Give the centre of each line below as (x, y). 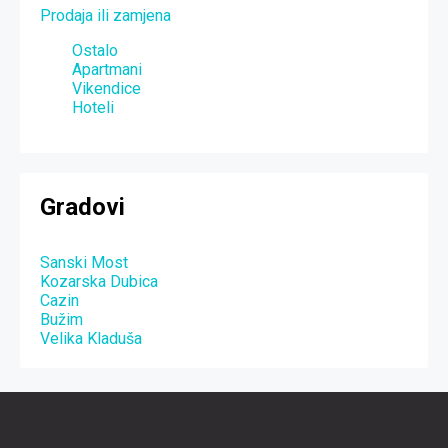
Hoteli (93, 107)
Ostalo (95, 50)
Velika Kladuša (91, 338)
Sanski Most (84, 262)
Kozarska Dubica (99, 281)
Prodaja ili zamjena (105, 15)
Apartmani (107, 69)
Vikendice (106, 88)
